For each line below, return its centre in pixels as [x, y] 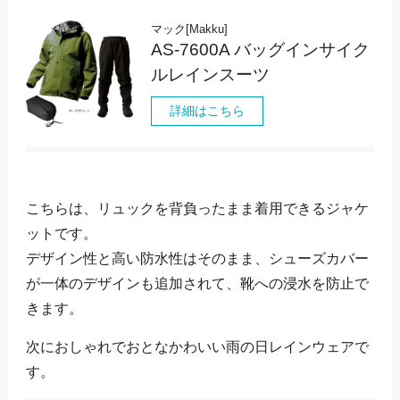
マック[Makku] [189, 29]
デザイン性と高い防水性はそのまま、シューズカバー [197, 258]
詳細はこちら [207, 110]
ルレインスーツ [210, 74]
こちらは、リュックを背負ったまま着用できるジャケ [197, 208]
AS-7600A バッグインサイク [260, 49]
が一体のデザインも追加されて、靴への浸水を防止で [197, 283]
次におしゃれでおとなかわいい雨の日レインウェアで [197, 346]
